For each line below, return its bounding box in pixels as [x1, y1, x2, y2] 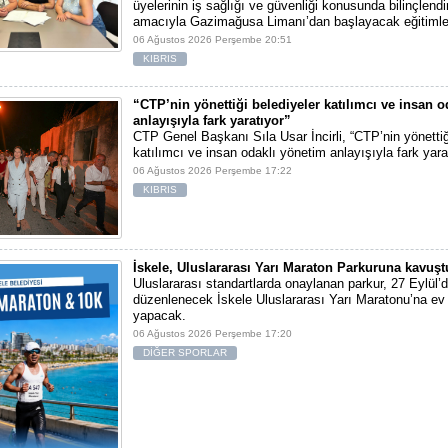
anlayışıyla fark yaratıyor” [133, 113, 291, 129]
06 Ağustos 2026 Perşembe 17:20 [133, 327, 292, 339]
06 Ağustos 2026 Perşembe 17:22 [133, 165, 292, 177]
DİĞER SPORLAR [143, 346, 227, 358]
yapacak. [133, 307, 186, 323]
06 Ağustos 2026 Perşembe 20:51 [133, 34, 292, 46]
